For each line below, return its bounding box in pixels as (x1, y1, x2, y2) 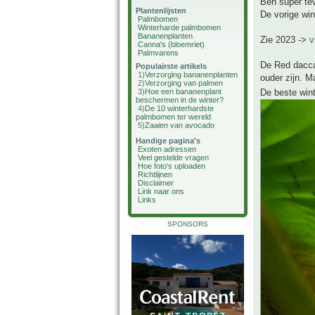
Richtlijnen (138, 170, 172, 179)
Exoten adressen (138, 145, 196, 153)
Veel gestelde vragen (138, 153, 209, 162)
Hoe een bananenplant (145, 87, 221, 96)
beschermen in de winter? (136, 96, 224, 104)
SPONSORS (167, 220, 208, 228)
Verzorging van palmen (145, 79, 223, 87)
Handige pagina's (136, 136, 200, 145)
